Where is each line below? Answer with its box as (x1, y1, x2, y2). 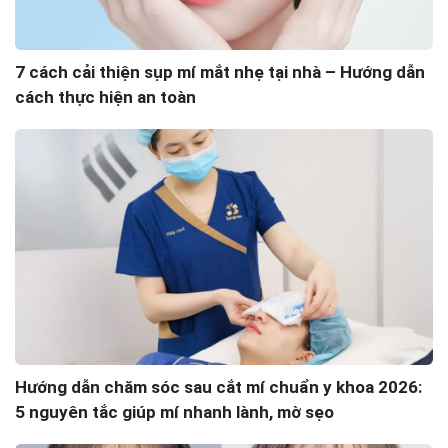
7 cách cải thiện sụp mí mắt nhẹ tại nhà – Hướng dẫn (14, 61, 425, 82)
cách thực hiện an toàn (14, 86, 196, 107)
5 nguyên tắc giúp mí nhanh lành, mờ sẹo (14, 401, 334, 422)
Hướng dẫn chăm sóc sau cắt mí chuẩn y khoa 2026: (14, 376, 422, 397)
